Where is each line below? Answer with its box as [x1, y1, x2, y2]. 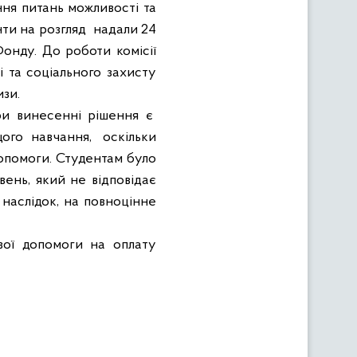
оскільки [103, 130, 157, 145]
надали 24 [92, 22, 157, 37]
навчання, [30, 130, 92, 145]
